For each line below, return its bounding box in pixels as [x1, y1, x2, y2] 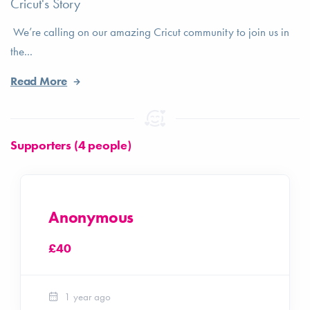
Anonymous [48, 207, 134, 228]
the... [10, 44, 33, 59]
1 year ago [62, 290, 111, 304]
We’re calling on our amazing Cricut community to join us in [10, 24, 289, 39]
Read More [10, 73, 68, 89]
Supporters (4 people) [10, 137, 131, 153]
